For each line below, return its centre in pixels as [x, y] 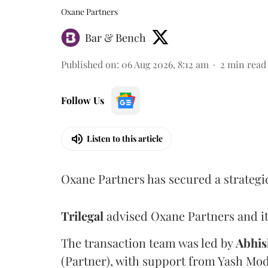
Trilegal [82, 215]
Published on [89, 64]
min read [247, 64]
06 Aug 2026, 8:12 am [165, 64]
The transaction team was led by [148, 242]
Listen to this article [125, 138]
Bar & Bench [115, 37]
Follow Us [83, 100]
